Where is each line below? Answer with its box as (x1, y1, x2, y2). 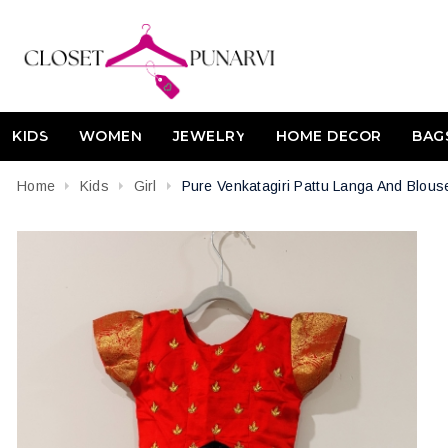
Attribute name (18, 203, 117, 219)
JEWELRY (172, 127, 245, 145)
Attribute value (345, 203, 444, 219)
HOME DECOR (275, 127, 382, 145)
